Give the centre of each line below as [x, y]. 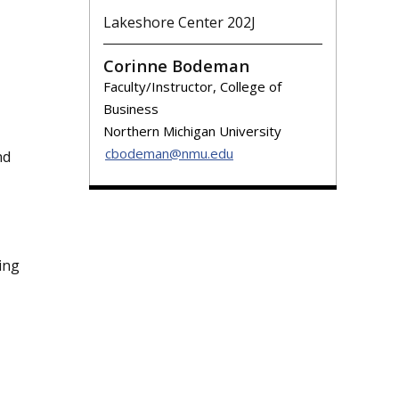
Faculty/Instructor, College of [192, 87]
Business [131, 109]
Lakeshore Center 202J [179, 23]
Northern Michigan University [192, 131]
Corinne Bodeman [176, 66]
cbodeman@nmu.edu [169, 154]
